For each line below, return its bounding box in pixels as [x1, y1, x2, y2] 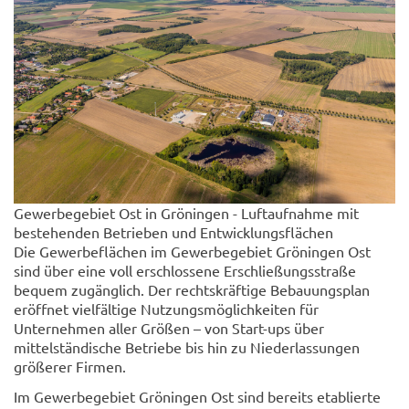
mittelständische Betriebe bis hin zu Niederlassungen [14, 337, 360, 356]
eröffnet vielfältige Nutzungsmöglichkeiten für [14, 299, 319, 318]
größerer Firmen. [14, 356, 126, 375]
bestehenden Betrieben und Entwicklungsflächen [14, 222, 333, 241]
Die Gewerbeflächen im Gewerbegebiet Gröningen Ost [14, 241, 371, 260]
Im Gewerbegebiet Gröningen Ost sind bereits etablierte [14, 386, 381, 405]
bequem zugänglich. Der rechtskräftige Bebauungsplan [14, 279, 370, 299]
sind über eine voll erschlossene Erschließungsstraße [14, 260, 356, 279]
